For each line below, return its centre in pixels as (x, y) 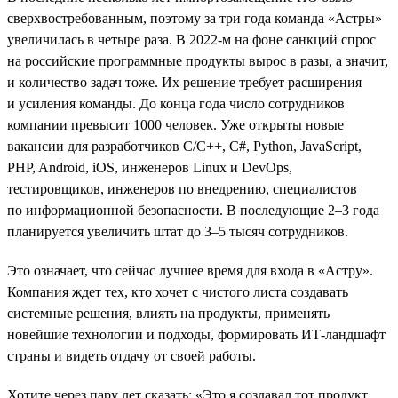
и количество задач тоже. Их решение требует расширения (184, 82)
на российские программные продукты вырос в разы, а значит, (198, 60)
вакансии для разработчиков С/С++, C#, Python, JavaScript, (184, 146)
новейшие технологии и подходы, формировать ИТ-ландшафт (196, 334)
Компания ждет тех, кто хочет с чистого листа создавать (178, 291)
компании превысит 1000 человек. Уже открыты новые (175, 124)
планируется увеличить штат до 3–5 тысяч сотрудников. (178, 231)
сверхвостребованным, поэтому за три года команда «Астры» (195, 18)
